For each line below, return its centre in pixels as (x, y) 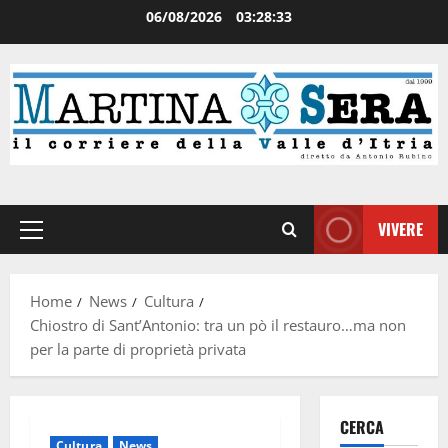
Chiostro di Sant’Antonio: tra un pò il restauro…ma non (218, 325)
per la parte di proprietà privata (138, 349)
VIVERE (400, 229)
